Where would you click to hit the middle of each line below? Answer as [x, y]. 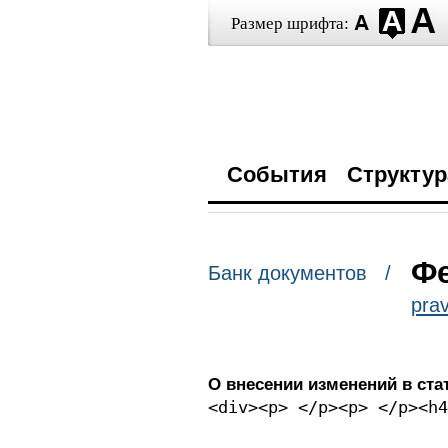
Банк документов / [299, 273]
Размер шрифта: [289, 23]
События [276, 174]
